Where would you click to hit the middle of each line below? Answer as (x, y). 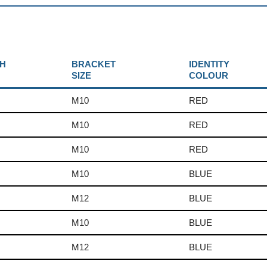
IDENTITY (209, 64)
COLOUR (209, 76)
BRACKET (94, 64)
